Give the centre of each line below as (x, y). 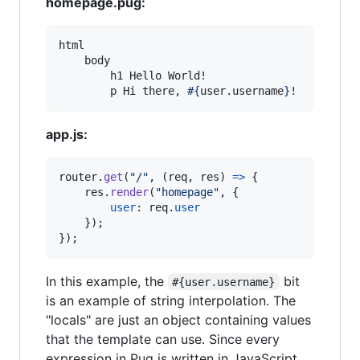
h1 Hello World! (133, 75)
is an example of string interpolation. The (171, 300)
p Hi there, (123, 90)
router (78, 176)
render (129, 192)
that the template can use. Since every (163, 339)
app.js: (67, 134)
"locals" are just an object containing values (178, 319)
